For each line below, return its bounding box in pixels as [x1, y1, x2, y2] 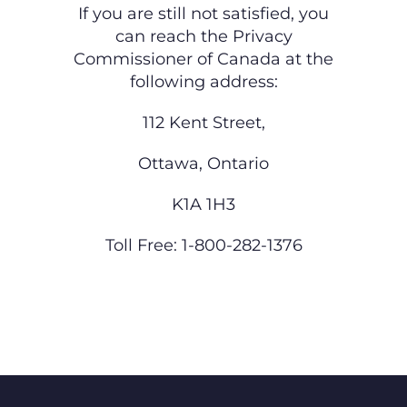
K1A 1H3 [172, 194, 235, 215]
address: [209, 72, 278, 93]
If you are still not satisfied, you [78, 4, 329, 25]
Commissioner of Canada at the [74, 49, 333, 70]
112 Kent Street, [142, 113, 265, 134]
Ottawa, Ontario [138, 154, 269, 174]
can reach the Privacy [114, 26, 293, 47]
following [129, 72, 210, 93]
